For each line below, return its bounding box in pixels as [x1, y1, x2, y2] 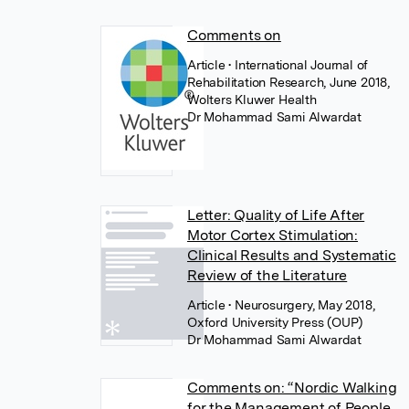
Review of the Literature [187, 267, 348, 284]
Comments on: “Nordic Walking [187, 379, 397, 396]
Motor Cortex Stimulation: [187, 226, 359, 244]
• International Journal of [228, 58, 369, 72]
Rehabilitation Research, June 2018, [187, 75, 391, 89]
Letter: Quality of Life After [187, 206, 365, 224]
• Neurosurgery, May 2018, [228, 298, 375, 312]
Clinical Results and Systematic [187, 246, 396, 264]
